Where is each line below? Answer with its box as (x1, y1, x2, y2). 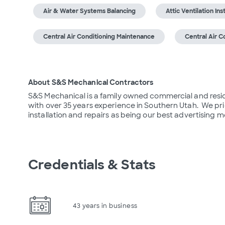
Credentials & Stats (28, 156, 156, 173)
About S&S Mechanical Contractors (28, 78, 154, 87)
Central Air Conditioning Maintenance (43, 33, 155, 41)
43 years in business (73, 201, 138, 210)
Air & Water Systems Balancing (43, 7, 136, 15)
